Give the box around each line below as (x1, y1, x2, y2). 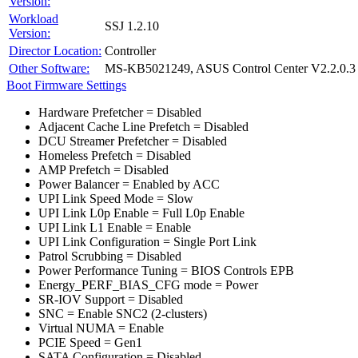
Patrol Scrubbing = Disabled (38, 249, 181, 263)
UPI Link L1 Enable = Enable (38, 221, 191, 234)
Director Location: (9, 44, 101, 58)
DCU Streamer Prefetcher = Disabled (38, 134, 227, 148)
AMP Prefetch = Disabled (38, 163, 169, 177)
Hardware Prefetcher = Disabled (38, 105, 201, 119)
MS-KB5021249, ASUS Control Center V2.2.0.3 (105, 62, 356, 75)
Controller (105, 44, 156, 58)
